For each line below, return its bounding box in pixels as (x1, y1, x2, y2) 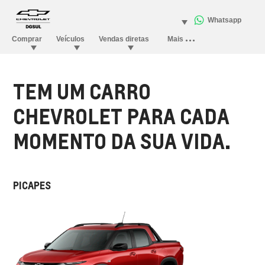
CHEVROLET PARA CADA (13, 103, 230, 129)
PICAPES (13, 179, 51, 192)
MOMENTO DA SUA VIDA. (13, 128, 231, 154)
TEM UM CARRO (13, 78, 151, 104)
